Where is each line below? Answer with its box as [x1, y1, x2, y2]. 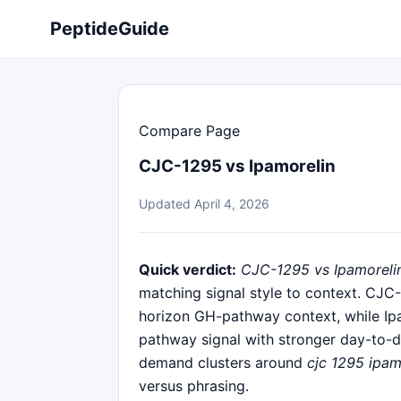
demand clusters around [139, 353, 307, 371]
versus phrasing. [139, 376, 249, 395]
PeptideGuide [50, 18, 169, 39]
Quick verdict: [139, 260, 236, 278]
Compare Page [139, 122, 240, 140]
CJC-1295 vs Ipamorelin [139, 156, 336, 176]
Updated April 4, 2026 [139, 195, 269, 211]
